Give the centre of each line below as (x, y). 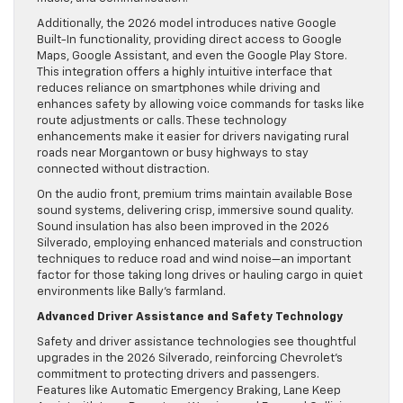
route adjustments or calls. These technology (162, 121)
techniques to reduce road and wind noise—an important (194, 260)
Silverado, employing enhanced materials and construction (200, 244)
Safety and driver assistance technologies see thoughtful (197, 343)
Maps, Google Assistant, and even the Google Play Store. (192, 57)
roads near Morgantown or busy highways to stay (173, 154)
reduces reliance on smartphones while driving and (179, 89)
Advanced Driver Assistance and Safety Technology (190, 318)
